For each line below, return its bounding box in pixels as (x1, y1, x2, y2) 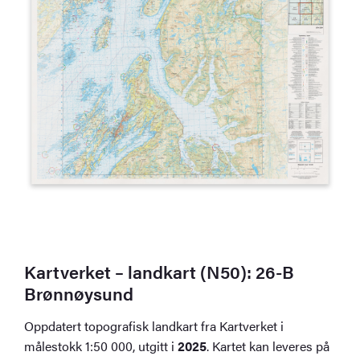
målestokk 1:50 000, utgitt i (24, 336, 178, 355)
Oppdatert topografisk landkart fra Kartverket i (24, 316, 284, 335)
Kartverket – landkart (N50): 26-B (24, 258, 295, 284)
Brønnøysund (24, 280, 134, 305)
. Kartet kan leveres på (207, 336, 330, 355)
